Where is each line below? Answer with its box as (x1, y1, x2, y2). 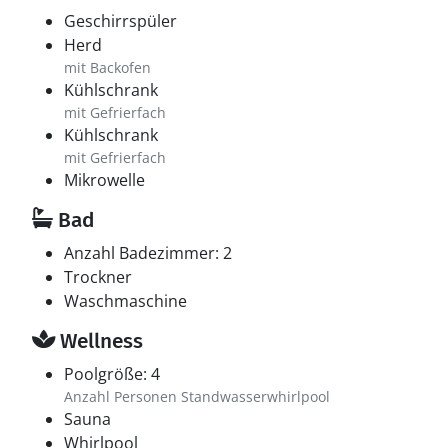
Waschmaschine (64, 290, 187, 312)
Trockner (64, 266, 132, 288)
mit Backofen (64, 58, 151, 77)
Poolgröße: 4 (64, 363, 160, 385)
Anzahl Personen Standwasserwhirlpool (64, 387, 330, 406)
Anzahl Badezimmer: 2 (64, 242, 232, 264)
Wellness (55, 328, 143, 354)
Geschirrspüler (64, 10, 177, 32)
